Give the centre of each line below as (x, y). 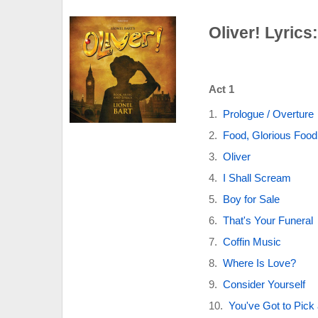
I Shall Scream (257, 177)
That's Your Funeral (268, 220)
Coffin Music (252, 241)
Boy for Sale (251, 199)
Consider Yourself (264, 284)
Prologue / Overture (268, 114)
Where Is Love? (259, 263)
